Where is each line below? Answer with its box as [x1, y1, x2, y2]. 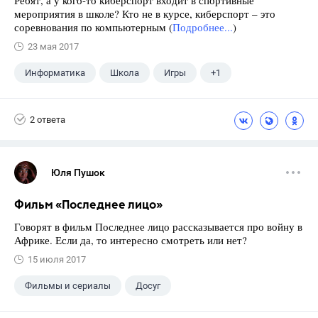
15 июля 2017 [28, 254, 86, 265]
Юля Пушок [51, 167, 105, 178]
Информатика [25, 67, 85, 78]
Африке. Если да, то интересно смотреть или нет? [14, 233, 247, 247]
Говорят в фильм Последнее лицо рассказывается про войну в [14, 219, 302, 234]
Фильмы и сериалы [25, 280, 111, 291]
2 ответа [30, 114, 65, 125]
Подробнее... [172, 20, 233, 34]
